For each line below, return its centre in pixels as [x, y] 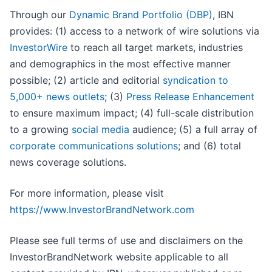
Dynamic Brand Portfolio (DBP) [141, 15]
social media [100, 130]
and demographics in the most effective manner [120, 64]
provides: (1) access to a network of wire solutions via [134, 31]
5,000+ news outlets [57, 97]
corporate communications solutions [94, 146]
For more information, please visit [87, 193]
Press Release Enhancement [190, 97]
